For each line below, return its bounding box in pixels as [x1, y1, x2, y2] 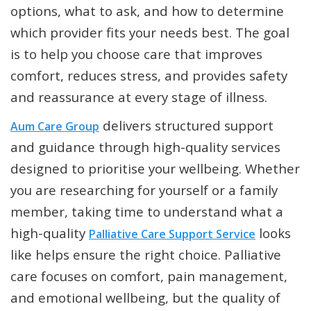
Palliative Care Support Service [89, 226, 255, 242]
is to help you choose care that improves [10, 45, 262, 63]
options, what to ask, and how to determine [10, 2, 284, 20]
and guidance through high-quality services [10, 138, 280, 156]
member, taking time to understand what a [10, 203, 283, 221]
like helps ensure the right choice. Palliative [10, 246, 281, 264]
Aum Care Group [10, 119, 99, 135]
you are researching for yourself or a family [10, 181, 278, 199]
